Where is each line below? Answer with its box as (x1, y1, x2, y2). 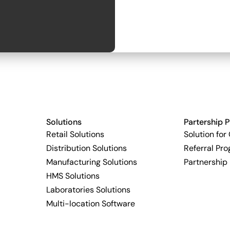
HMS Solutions (46, 170, 100, 181)
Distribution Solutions (46, 143, 127, 154)
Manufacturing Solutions (46, 157, 137, 167)
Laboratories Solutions (46, 184, 130, 195)
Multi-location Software (46, 198, 135, 209)
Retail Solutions (46, 129, 104, 140)
